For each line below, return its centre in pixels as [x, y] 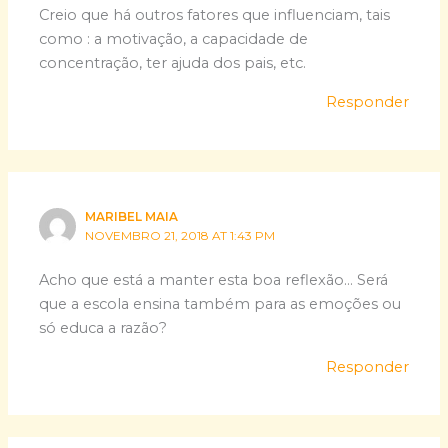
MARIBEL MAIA [132, 217]
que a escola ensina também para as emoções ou [220, 304]
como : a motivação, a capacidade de [174, 38]
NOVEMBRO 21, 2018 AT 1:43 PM [180, 236]
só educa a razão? [103, 328]
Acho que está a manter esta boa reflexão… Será [214, 280]
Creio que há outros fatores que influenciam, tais [215, 14]
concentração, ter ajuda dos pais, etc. [173, 62]
